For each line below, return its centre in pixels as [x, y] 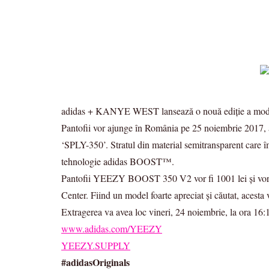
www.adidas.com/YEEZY [112, 228]
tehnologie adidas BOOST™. [118, 161]
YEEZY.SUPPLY [96, 245]
